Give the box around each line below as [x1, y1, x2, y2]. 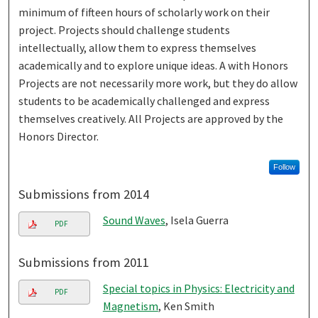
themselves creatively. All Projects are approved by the [18, 111, 284, 126]
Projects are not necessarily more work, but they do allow [18, 75, 298, 90]
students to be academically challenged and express [18, 93, 270, 108]
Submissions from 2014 [18, 185, 150, 202]
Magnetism [102, 298, 158, 313]
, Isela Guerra [165, 212, 229, 227]
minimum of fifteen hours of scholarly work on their [18, 4, 270, 19]
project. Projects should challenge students [18, 22, 231, 37]
